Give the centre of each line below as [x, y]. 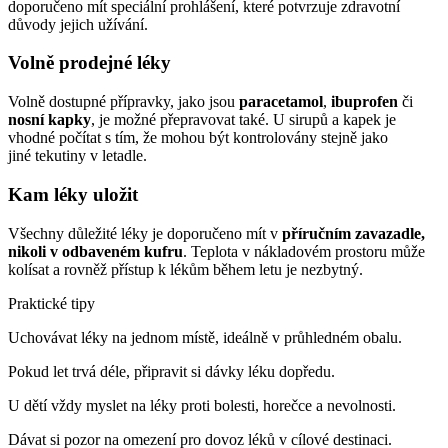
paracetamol [281, 102]
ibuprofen [364, 102]
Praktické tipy [51, 303]
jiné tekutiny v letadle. [77, 156]
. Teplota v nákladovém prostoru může [304, 251]
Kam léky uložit [73, 194]
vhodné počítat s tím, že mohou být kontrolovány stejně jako [198, 138]
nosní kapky [49, 120]
